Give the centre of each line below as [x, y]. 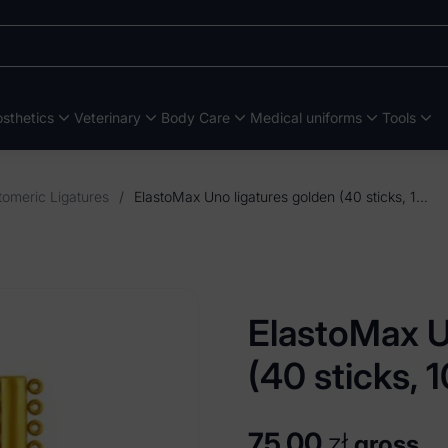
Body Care [195, 117]
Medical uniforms [306, 117]
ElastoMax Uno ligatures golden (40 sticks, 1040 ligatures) [422, 196]
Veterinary [107, 117]
